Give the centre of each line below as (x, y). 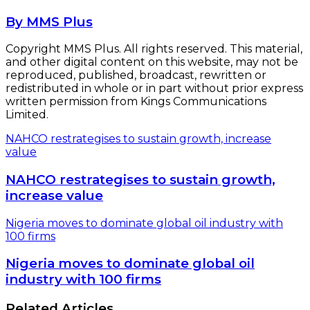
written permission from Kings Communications (136, 102)
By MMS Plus (49, 21)
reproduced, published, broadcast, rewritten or (136, 75)
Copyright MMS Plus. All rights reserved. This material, (154, 49)
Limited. (27, 115)
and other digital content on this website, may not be (152, 62)
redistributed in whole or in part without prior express (154, 89)
